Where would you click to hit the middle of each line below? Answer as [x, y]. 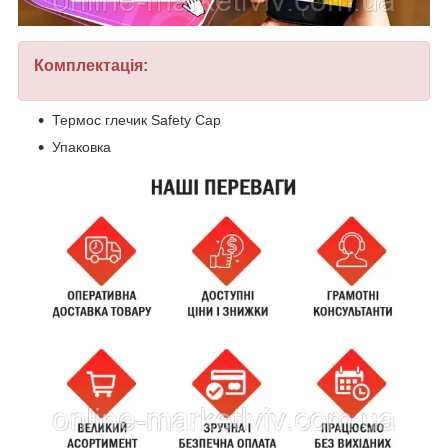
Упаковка [81, 147]
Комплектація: [91, 66]
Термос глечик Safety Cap [136, 120]
